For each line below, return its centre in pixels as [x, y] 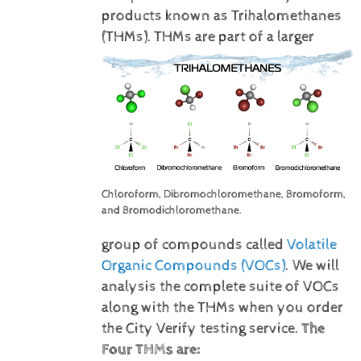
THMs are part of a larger [234, 37]
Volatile [311, 245]
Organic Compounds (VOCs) [193, 266]
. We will [312, 266]
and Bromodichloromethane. [171, 210]
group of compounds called [194, 245]
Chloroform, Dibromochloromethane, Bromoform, [223, 194]
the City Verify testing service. [200, 328]
